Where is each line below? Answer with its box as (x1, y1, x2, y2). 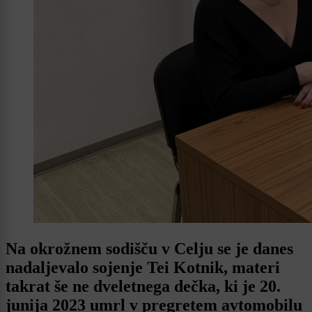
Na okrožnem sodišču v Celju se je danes (6, 240, 293, 258)
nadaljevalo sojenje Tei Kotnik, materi (6, 258, 280, 277)
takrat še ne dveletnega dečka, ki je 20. (6, 277, 281, 296)
